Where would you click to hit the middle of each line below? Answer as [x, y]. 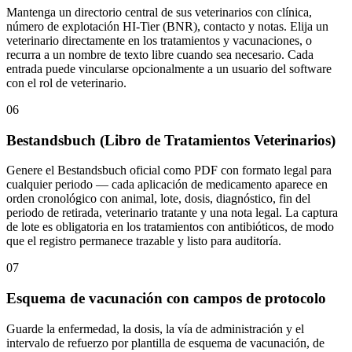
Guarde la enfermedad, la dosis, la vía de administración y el [155, 328]
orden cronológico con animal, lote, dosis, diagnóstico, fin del [158, 199]
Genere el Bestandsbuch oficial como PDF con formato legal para [169, 170]
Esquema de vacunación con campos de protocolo [166, 298]
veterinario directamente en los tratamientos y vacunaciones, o [159, 40]
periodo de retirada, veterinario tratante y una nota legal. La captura [172, 213]
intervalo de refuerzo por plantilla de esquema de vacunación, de [165, 343]
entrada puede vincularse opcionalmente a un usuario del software [169, 68]
